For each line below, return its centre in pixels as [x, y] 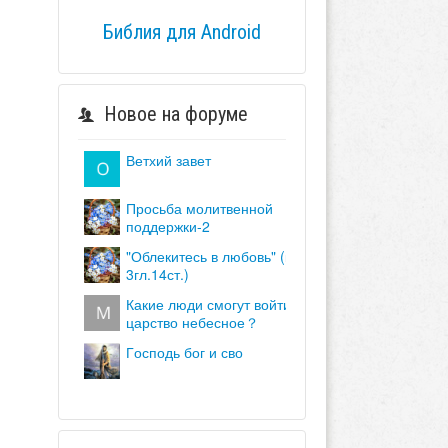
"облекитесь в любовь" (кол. [133, 255]
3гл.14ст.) [157, 273]
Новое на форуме [175, 113]
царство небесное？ [192, 321]
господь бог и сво [188, 351]
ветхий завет [172, 159]
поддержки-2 [167, 225]
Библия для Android [181, 31]
